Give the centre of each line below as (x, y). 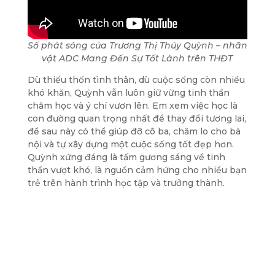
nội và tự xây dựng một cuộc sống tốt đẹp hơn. (130, 144)
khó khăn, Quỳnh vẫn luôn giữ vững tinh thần (128, 92)
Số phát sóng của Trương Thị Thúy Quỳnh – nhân (137, 45)
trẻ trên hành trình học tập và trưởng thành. (126, 183)
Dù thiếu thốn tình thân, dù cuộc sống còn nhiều (136, 79)
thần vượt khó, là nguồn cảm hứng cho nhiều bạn (137, 170)
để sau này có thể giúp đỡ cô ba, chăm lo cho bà (134, 131)
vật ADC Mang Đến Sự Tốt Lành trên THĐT (137, 58)
